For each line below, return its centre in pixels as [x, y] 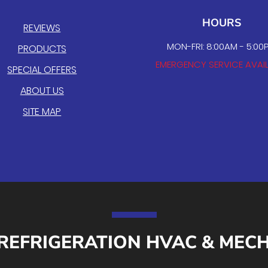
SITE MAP [42, 112]
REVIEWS [42, 28]
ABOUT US [42, 91]
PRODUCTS [42, 49]
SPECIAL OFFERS [42, 70]
